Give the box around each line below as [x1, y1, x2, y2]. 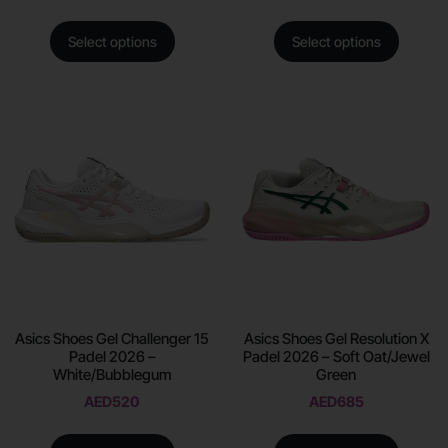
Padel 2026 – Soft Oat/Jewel [242, 347, 430, 367]
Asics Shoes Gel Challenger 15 [15, 329, 209, 349]
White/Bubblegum [52, 365, 172, 385]
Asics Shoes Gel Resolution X [243, 329, 429, 349]
